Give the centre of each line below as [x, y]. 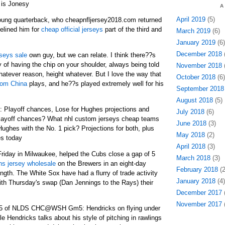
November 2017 [199, 204]
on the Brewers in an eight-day [101, 163]
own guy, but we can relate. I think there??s [91, 55]
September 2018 [200, 89]
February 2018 [197, 170]
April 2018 [191, 146]
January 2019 [196, 42]
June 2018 [191, 123]
